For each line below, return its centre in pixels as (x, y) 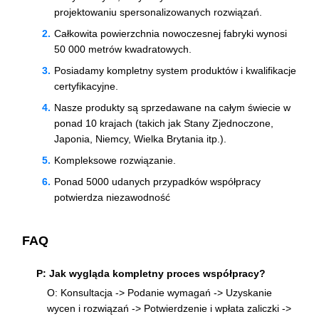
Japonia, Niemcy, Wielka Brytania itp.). (140, 138)
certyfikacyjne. (86, 86)
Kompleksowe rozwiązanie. (115, 160)
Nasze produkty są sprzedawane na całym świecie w (172, 107)
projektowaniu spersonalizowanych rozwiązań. (158, 12)
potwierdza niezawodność (112, 197)
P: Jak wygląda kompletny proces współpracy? (151, 274)
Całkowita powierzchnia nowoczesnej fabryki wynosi (171, 33)
